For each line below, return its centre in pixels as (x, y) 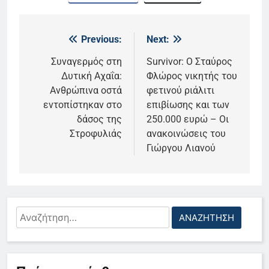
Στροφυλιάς (96, 134)
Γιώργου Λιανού (181, 148)
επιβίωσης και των (188, 105)
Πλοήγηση (64, 43)
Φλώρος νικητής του (192, 76)
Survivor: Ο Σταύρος (189, 62)
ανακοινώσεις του (186, 134)
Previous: (101, 40)
